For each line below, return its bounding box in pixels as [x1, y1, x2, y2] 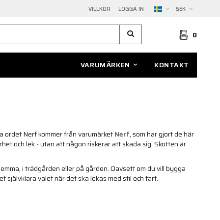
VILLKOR [88, 4, 110, 13]
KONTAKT [154, 59, 189, 70]
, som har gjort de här [130, 129, 194, 140]
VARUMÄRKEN [80, 59, 130, 70]
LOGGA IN [118, 4, 144, 13]
